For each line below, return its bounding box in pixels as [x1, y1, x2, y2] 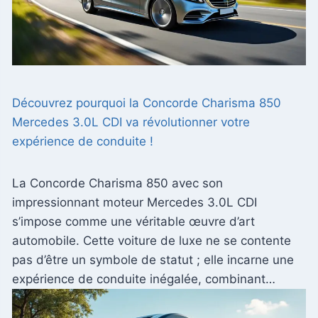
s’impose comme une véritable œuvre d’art [12, 214, 255, 229]
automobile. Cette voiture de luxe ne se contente [12, 233, 291, 248]
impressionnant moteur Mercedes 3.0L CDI [12, 194, 257, 209]
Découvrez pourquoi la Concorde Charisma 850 [12, 95, 281, 110]
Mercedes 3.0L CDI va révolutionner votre [12, 114, 250, 129]
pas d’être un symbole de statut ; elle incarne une [12, 252, 294, 267]
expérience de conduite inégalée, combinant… [12, 271, 275, 286]
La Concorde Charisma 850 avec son [12, 175, 223, 190]
